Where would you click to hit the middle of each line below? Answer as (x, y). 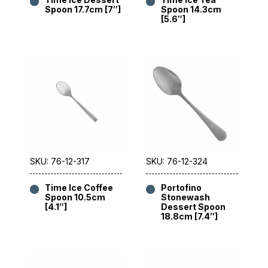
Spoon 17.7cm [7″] (83, 10)
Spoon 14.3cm (191, 10)
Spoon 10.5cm (75, 197)
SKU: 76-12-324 (177, 162)
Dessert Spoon (193, 207)
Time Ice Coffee (79, 188)
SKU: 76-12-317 (60, 162)
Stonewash (185, 197)
